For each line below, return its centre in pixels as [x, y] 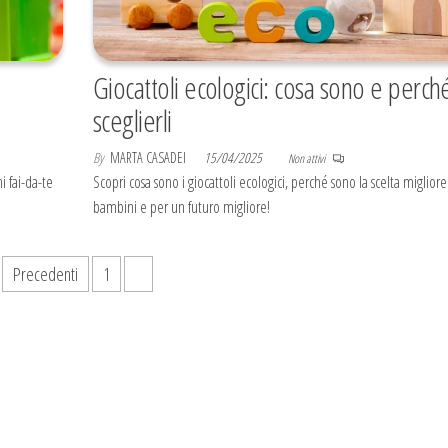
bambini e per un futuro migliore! [181, 207]
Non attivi [307, 159]
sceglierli [132, 121]
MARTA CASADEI [149, 158]
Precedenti [46, 274]
